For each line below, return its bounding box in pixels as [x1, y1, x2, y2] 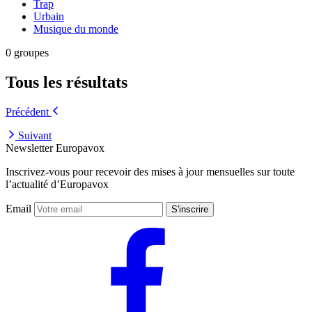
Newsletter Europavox [6, 141, 104, 154]
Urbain [33, 10, 64, 22]
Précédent [6, 105, 49, 118]
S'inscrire [171, 203, 208, 214]
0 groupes [6, 46, 49, 58]
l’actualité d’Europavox [6, 178, 109, 190]
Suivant [18, 129, 52, 141]
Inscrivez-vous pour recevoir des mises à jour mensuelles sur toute [6, 165, 295, 178]
